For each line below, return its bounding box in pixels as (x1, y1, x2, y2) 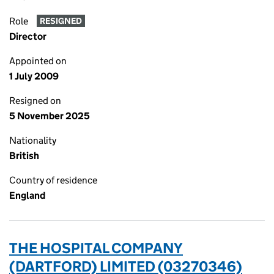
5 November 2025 (9, 110, 90, 122)
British (9, 150, 39, 161)
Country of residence (9, 174, 97, 186)
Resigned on (9, 95, 61, 106)
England (9, 190, 45, 201)
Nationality (9, 135, 56, 146)
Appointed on (9, 55, 67, 67)
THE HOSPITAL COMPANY (9, 239, 183, 257)
